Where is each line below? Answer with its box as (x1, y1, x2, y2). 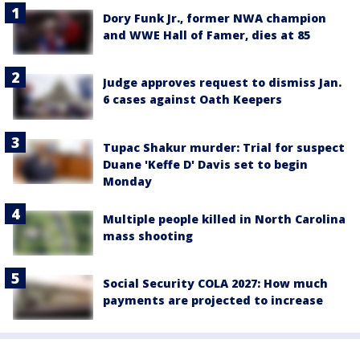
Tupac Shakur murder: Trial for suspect (103, 139, 345, 155)
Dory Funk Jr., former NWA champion (103, 10, 326, 26)
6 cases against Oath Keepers (103, 92, 282, 108)
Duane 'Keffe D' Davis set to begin (103, 156, 308, 172)
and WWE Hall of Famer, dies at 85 (103, 27, 310, 43)
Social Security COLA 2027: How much (103, 275, 328, 291)
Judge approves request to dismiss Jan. (103, 75, 342, 91)
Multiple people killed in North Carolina (103, 211, 346, 227)
